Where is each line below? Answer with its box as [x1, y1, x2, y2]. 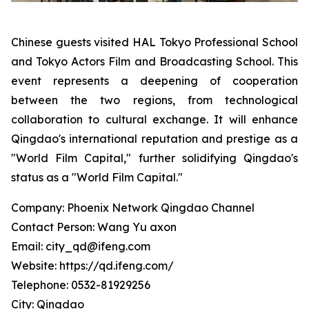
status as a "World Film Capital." [11, 170, 183, 184]
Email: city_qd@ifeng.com [11, 239, 150, 253]
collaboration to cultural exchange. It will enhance [11, 112, 298, 126]
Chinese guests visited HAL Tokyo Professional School [11, 34, 298, 49]
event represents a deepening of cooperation [11, 73, 298, 88]
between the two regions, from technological [11, 92, 298, 107]
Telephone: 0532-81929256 [11, 277, 150, 292]
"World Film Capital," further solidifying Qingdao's [11, 150, 298, 165]
